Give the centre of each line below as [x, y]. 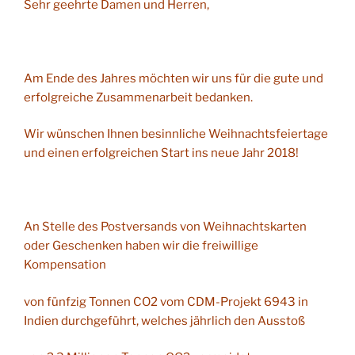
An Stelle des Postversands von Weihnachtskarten [165, 227]
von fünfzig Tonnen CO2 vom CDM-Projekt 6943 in [166, 302]
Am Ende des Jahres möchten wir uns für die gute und [174, 78]
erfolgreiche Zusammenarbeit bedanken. [138, 97]
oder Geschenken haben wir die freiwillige [141, 246]
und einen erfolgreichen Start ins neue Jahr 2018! [161, 153]
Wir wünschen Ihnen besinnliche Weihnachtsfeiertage [176, 134]
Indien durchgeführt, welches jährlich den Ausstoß [164, 321]
